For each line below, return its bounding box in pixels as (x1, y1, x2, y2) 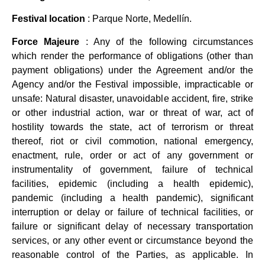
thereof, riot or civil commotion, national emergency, (12, 135, 253, 146)
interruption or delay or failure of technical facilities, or (12, 206, 253, 217)
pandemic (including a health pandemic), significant (12, 192, 253, 203)
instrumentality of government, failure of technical (12, 164, 253, 174)
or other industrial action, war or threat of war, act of (12, 107, 253, 118)
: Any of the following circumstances (79, 36, 254, 47)
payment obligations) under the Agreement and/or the (12, 64, 253, 75)
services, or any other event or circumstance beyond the (12, 235, 253, 245)
